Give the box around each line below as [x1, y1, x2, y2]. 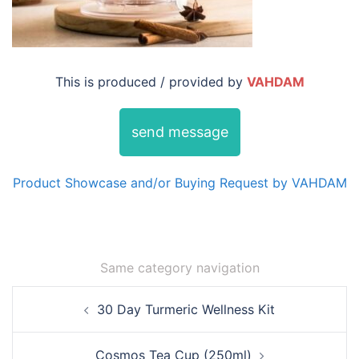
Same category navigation [99, 259, 260, 276]
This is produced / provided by [54, 73, 247, 90]
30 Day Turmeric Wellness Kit [97, 301, 275, 317]
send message [131, 123, 228, 140]
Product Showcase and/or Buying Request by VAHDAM [12, 174, 347, 191]
